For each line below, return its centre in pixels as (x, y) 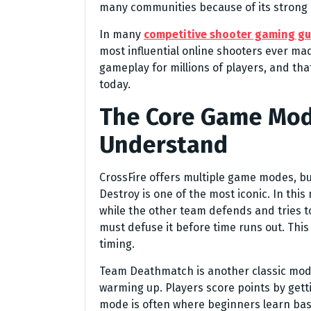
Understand (163, 145)
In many (121, 35)
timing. (117, 244)
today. (115, 85)
